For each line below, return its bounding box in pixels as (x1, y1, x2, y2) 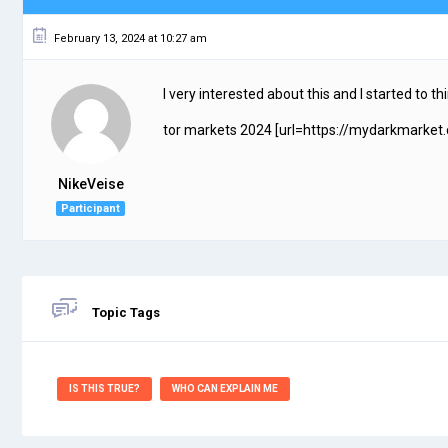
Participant (61, 201, 120, 215)
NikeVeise (57, 175, 124, 192)
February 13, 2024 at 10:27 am (54, 31, 207, 45)
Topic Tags (92, 304, 160, 320)
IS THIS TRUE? (69, 382, 140, 394)
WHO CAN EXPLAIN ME (172, 382, 278, 394)
